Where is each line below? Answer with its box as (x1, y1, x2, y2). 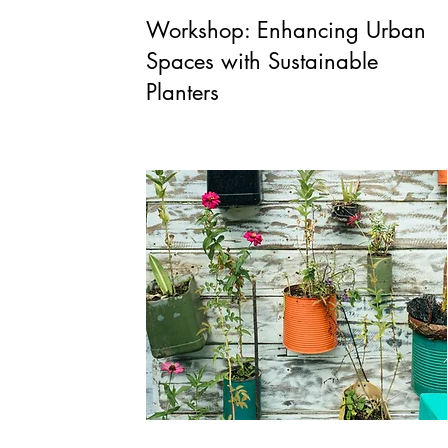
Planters (146, 78, 220, 106)
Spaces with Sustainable (146, 47, 379, 75)
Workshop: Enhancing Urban (146, 16, 427, 44)
